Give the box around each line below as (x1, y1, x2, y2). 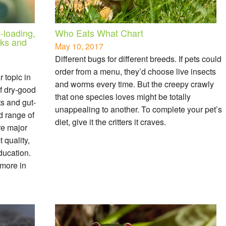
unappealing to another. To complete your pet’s (55, 103, 222, 115)
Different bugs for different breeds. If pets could (55, 52, 221, 65)
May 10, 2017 (55, 40, 103, 52)
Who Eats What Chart (55, 26, 143, 39)
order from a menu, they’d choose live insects (55, 65, 216, 77)
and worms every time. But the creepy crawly (55, 78, 214, 90)
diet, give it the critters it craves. (55, 116, 166, 128)
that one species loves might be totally (55, 90, 191, 102)
